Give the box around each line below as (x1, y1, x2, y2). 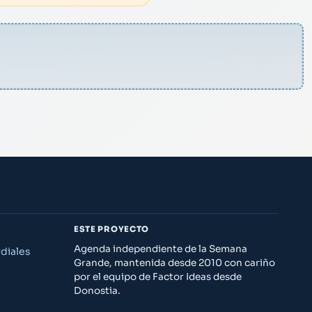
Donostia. (74, 284, 120, 297)
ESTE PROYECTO (74, 224, 149, 234)
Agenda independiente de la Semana (74, 242, 247, 255)
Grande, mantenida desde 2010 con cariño (74, 256, 275, 269)
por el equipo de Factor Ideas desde (74, 270, 242, 283)
